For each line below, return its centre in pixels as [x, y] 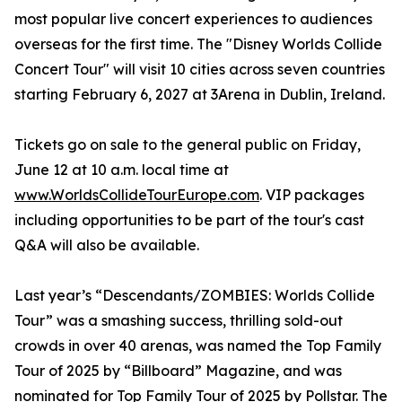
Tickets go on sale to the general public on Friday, [188, 145]
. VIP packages [312, 195]
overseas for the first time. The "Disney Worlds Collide [198, 44]
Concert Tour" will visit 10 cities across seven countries [200, 70]
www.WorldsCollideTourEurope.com [137, 195]
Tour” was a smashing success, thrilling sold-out [179, 321]
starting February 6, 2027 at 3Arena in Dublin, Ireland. [200, 95]
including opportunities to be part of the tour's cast [189, 220]
